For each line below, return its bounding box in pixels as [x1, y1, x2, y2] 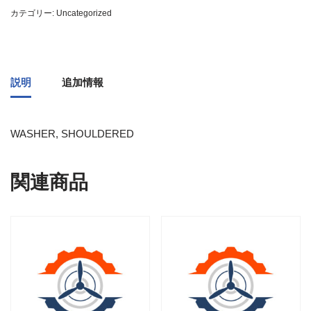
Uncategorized [56, 8, 112, 19]
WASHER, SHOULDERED [10, 128, 134, 140]
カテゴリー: [10, 8, 56, 19]
